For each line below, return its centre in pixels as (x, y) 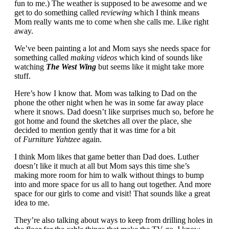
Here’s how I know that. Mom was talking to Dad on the (106, 94)
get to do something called (58, 13)
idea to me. (32, 203)
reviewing (116, 13)
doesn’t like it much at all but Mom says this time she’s (102, 166)
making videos (94, 58)
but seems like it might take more (150, 67)
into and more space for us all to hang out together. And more (113, 185)
